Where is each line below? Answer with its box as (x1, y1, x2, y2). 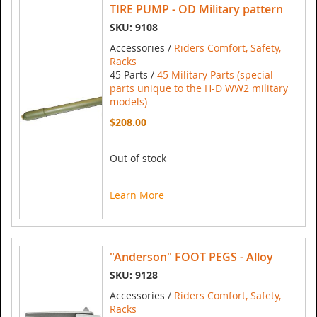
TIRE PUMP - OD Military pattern (110, 1, 283, 18)
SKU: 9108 (110, 21, 158, 35)
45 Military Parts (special (157, 68, 273, 82)
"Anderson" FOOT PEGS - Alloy (110, 249, 273, 265)
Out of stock (110, 151, 166, 166)
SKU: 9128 (110, 268, 158, 282)
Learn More (110, 188, 164, 202)
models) (110, 95, 147, 109)
